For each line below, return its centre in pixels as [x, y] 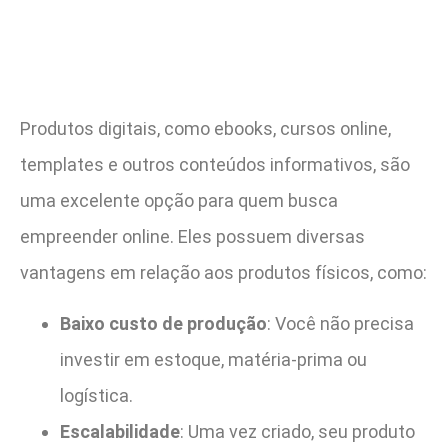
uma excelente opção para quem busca [179, 201]
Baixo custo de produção [163, 323]
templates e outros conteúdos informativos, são [215, 165]
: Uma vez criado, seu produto [297, 431]
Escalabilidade [120, 431]
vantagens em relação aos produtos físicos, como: [223, 273]
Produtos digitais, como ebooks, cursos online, [205, 129]
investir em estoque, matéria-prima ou [213, 359]
